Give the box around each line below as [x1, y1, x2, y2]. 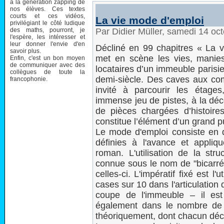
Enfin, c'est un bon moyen [10, 54, 85, 61]
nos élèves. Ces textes [10, 5, 85, 12]
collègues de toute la [10, 68, 85, 75]
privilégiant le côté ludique [10, 19, 85, 26]
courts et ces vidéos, [10, 12, 85, 19]
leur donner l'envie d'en [10, 40, 85, 47]
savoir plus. [10, 47, 41, 54]
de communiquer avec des [10, 61, 85, 68]
